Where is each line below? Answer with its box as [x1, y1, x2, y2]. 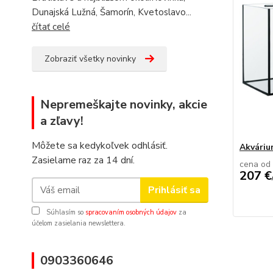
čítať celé [32, 21, 70, 33]
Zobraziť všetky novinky [44, 53, 136, 65]
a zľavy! [40, 113, 83, 129]
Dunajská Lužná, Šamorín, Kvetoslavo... [32, 6, 191, 18]
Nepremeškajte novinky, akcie [40, 96, 207, 113]
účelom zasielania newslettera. [32, 219, 126, 228]
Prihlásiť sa [147, 183, 200, 197]
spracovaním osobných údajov [85, 208, 177, 217]
